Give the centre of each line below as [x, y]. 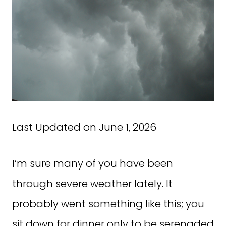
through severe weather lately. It [92, 184]
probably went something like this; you [108, 204]
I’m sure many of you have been [93, 163]
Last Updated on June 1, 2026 [84, 127]
